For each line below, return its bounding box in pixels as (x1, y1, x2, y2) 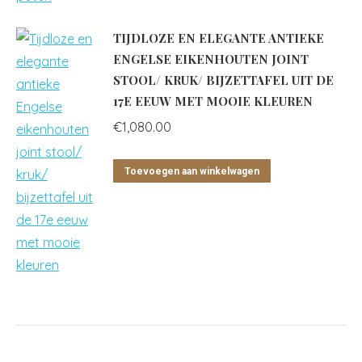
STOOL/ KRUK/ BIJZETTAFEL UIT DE (113, 72, 334, 88)
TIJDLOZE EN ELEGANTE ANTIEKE (113, 30, 324, 46)
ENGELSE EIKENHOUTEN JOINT (113, 51, 309, 67)
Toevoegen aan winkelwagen (124, 166, 259, 177)
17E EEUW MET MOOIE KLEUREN (113, 93, 313, 109)
